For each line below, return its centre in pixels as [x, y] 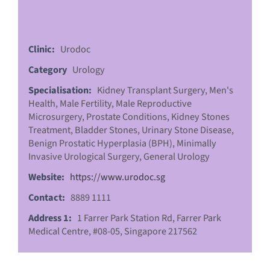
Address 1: [50, 218]
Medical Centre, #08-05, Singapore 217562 [113, 231]
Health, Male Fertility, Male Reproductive [110, 103]
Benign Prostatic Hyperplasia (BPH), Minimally [122, 143]
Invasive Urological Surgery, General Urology [119, 156]
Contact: [47, 197]
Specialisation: [60, 90]
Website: [46, 177]
